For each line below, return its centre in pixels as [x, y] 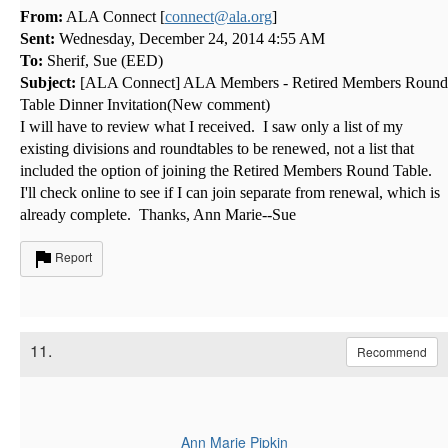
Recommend [392, 351]
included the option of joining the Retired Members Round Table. [228, 170]
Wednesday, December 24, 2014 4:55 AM [190, 38]
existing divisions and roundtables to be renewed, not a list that [217, 148]
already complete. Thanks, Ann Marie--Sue [158, 214]
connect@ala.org [218, 16]
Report [73, 256]
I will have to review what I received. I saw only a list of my [211, 126]
